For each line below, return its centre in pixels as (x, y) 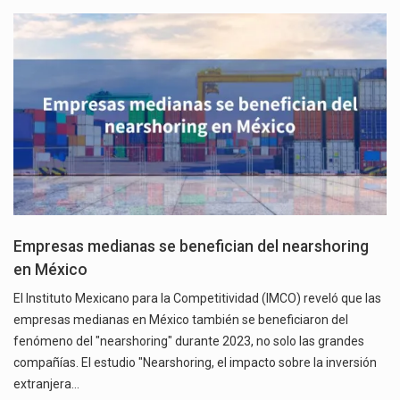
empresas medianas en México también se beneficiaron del (181, 319)
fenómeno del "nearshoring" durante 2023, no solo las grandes (189, 341)
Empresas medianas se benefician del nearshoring (191, 246)
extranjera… (46, 383)
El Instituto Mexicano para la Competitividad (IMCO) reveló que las (197, 298)
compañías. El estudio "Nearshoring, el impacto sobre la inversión (195, 362)
